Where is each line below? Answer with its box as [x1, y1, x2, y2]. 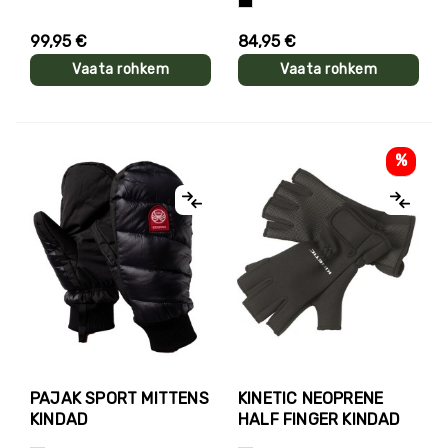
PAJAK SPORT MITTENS [30, 388, 209, 408]
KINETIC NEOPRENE [238, 388, 384, 408]
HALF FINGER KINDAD [238, 409, 401, 429]
